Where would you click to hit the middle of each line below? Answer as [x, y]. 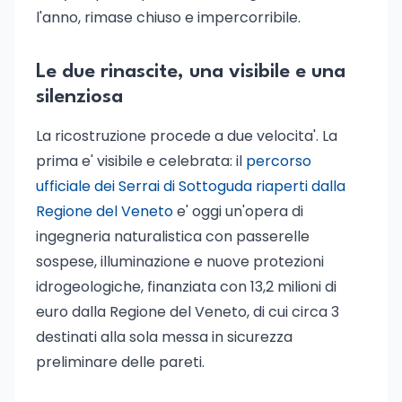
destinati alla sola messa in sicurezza [164, 337]
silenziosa [79, 97]
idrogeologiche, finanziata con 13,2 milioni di [186, 287]
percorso [279, 161]
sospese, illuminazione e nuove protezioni [180, 262]
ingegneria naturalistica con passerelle [173, 236]
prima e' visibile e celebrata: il [141, 161]
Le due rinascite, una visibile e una [191, 72]
